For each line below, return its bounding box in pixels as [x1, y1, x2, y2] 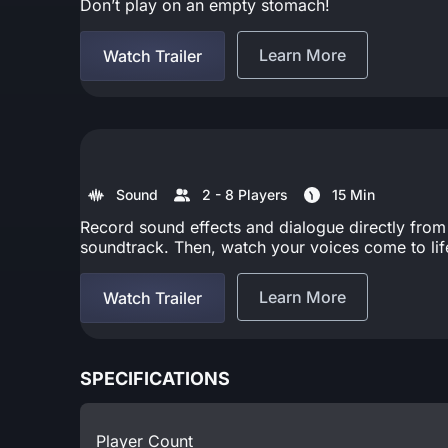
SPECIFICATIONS [80, 367, 230, 389]
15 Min [332, 185, 375, 203]
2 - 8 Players [202, 185, 288, 203]
